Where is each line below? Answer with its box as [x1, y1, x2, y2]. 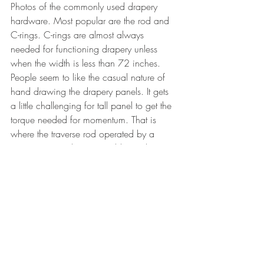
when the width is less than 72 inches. [11, 56, 163, 70]
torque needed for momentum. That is [11, 113, 159, 126]
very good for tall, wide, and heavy [11, 155, 152, 169]
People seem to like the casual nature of [11, 70, 168, 84]
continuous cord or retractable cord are [11, 141, 166, 154]
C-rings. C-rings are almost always [11, 28, 147, 41]
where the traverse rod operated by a [11, 127, 157, 140]
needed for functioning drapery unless [11, 42, 160, 55]
